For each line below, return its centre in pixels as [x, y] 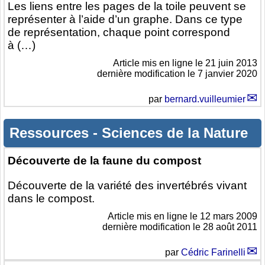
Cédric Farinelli [213, 253]
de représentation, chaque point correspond [119, 33]
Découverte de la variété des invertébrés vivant [127, 186]
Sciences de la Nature [175, 133]
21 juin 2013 [231, 63]
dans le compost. [51, 199]
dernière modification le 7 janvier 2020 [177, 74]
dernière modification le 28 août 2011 [180, 227]
